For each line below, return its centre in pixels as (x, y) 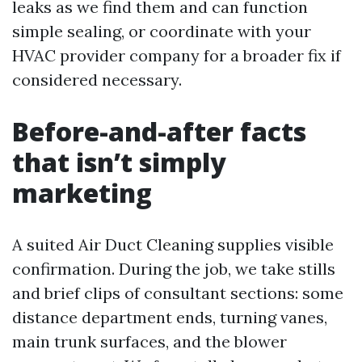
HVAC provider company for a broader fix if (177, 55)
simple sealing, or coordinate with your (162, 31)
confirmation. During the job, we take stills (174, 269)
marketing (82, 193)
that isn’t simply (119, 162)
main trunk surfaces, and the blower (149, 341)
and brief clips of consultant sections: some (178, 293)
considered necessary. (97, 80)
